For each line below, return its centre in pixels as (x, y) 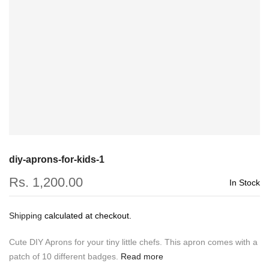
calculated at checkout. (87, 216)
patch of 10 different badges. (64, 256)
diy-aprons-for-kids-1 (57, 159)
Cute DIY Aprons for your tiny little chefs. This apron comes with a (133, 242)
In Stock (245, 183)
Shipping (26, 216)
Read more (141, 256)
